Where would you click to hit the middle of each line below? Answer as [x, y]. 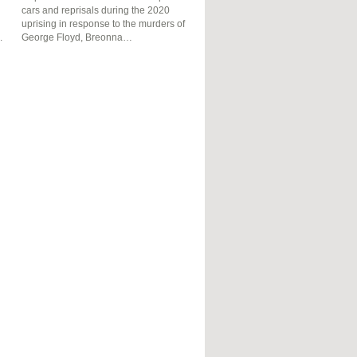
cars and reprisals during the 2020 [96, 10]
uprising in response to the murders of [104, 24]
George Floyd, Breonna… [77, 37]
